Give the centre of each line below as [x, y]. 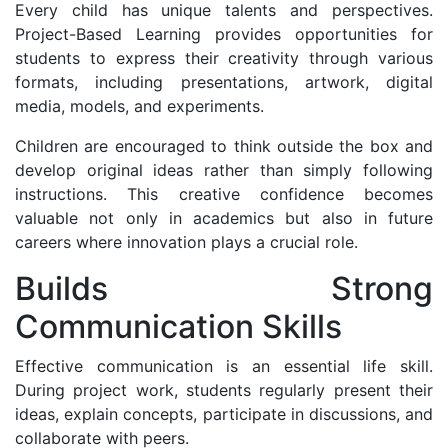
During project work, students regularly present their [224, 389]
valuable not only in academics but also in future [224, 217]
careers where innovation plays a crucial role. [186, 241]
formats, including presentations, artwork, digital [224, 81]
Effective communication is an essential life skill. [224, 365]
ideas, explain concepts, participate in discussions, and [224, 413]
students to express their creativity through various [224, 57]
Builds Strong [224, 288]
